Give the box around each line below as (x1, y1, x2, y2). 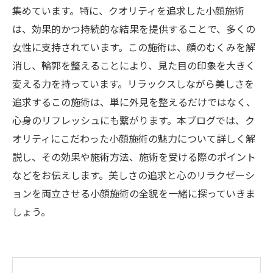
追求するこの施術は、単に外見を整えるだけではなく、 (12, 94, 256, 109)
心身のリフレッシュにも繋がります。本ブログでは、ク (12, 113, 255, 127)
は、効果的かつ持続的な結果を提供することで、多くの (12, 21, 255, 36)
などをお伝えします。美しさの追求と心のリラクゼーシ (12, 168, 255, 182)
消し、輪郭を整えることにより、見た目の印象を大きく (12, 58, 255, 73)
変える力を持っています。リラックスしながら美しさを (12, 76, 254, 91)
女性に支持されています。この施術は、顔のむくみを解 (12, 40, 255, 54)
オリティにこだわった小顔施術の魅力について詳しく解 (12, 131, 255, 146)
